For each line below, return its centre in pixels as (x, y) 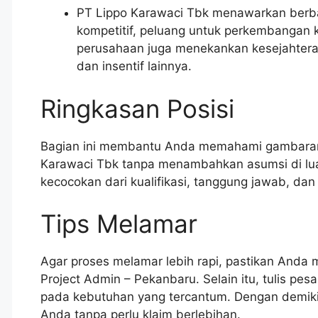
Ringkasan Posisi (137, 108)
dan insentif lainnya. (134, 66)
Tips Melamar (119, 224)
